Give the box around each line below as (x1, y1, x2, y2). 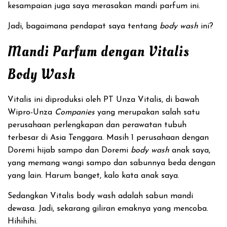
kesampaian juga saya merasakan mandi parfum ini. (8, 2, 200, 10)
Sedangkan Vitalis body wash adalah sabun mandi (8, 192, 193, 200)
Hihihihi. (8, 217, 37, 225)
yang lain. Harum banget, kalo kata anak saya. (8, 172, 179, 180)
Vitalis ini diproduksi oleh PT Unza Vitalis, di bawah (8, 96, 199, 104)
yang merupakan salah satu (95, 108, 200, 117)
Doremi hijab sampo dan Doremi (8, 146, 131, 155)
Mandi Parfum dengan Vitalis (8, 42, 190, 62)
